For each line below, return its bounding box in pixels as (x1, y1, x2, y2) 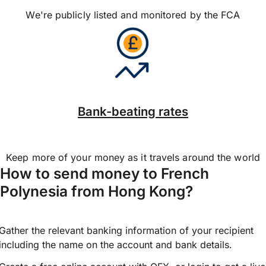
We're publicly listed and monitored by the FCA (26, 8, 240, 21)
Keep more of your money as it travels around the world (6, 151, 260, 164)
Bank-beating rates (78, 103, 188, 119)
